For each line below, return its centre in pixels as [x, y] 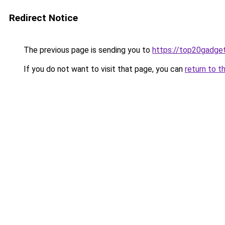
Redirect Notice [43, 18]
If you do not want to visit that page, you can [103, 69]
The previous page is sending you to [87, 50]
